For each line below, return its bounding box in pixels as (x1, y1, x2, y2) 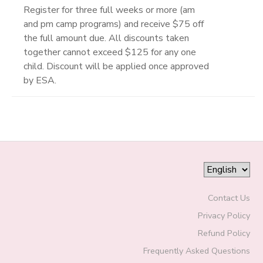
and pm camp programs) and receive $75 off (23, 17, 204, 31)
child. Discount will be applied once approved (23, 59, 209, 73)
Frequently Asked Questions (143, 244, 250, 257)
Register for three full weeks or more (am (23, 3, 195, 16)
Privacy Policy (197, 209, 250, 221)
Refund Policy (197, 227, 250, 239)
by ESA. (23, 73, 56, 87)
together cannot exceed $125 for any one (23, 45, 196, 59)
